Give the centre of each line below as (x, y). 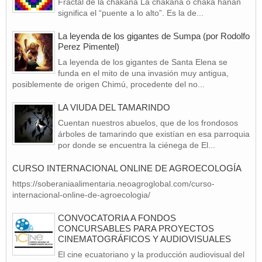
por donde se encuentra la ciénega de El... (137, 145)
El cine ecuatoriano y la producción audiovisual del (151, 254)
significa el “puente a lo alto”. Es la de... (131, 13)
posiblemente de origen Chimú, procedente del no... (108, 84)
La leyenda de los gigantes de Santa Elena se (143, 62)
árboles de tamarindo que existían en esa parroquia (154, 134)
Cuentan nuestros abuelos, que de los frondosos (148, 123)
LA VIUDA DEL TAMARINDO (114, 107)
